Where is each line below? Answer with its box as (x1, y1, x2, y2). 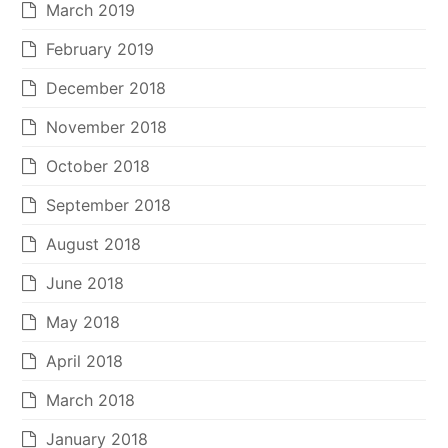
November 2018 (46, 117, 168, 138)
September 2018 (46, 195, 172, 216)
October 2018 (46, 156, 151, 177)
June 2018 (46, 273, 125, 294)
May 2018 (46, 312, 121, 333)
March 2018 (46, 390, 136, 411)
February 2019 (46, 39, 155, 60)
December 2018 (46, 78, 167, 99)
